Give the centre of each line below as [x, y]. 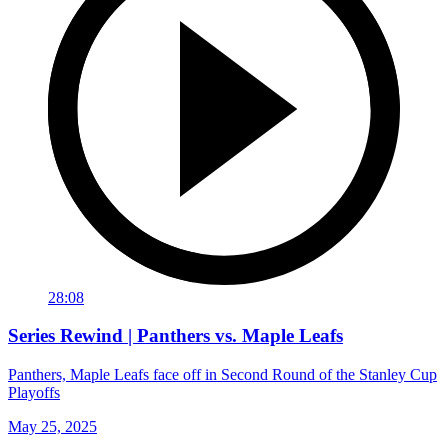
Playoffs [34, 393]
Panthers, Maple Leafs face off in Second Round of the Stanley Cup [222, 375]
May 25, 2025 [52, 427]
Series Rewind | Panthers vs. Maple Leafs [175, 336]
